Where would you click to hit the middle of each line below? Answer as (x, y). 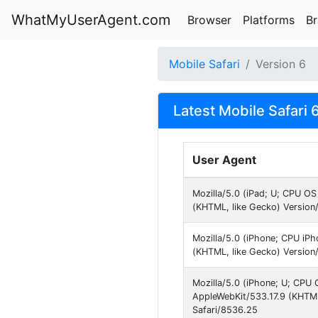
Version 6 (281, 64)
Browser (209, 20)
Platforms (269, 20)
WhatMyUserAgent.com (91, 20)
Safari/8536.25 (225, 310)
